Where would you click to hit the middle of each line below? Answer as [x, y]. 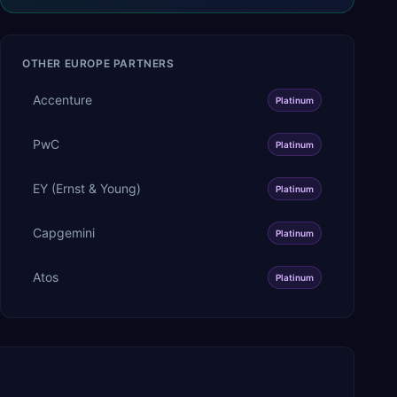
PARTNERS [142, 63]
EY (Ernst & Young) [87, 188]
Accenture [62, 99]
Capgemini [64, 232]
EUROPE [87, 63]
